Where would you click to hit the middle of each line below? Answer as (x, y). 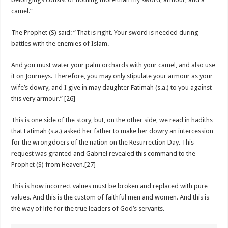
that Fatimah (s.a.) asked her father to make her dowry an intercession (112, 131)
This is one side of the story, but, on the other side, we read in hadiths (112, 120)
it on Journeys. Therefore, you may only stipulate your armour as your (112, 76)
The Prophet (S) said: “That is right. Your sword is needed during (105, 33)
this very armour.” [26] (44, 99)
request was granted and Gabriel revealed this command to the (104, 154)
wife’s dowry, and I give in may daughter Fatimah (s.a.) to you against (112, 88)
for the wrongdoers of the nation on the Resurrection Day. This (103, 142)
